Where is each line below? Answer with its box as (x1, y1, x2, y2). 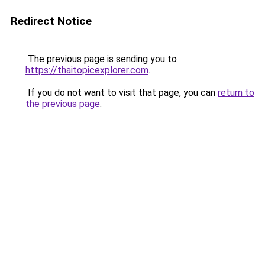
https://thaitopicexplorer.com (25, 64, 148, 76)
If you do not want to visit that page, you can (25, 87, 218, 98)
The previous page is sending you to (25, 53, 177, 64)
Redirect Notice (11, 14, 92, 28)
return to (218, 87, 254, 98)
